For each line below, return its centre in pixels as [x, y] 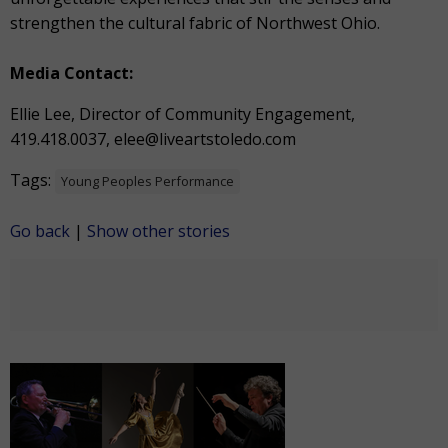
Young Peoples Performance [147, 181]
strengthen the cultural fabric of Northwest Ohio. [195, 23]
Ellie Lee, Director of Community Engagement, [182, 114]
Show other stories [158, 231]
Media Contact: [73, 73]
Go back [40, 231]
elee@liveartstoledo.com [205, 139]
